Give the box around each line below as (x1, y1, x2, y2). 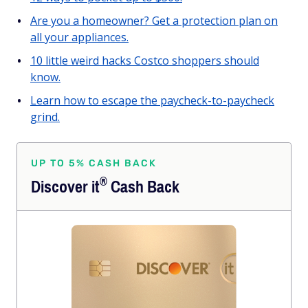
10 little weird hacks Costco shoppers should (30, 53, 259, 68)
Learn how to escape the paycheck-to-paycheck (30, 93, 274, 108)
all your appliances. (30, 30, 129, 45)
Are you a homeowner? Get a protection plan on (30, 13, 278, 28)
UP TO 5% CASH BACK (31, 157, 157, 169)
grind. (30, 109, 60, 124)
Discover (31, 172, 91, 202)
